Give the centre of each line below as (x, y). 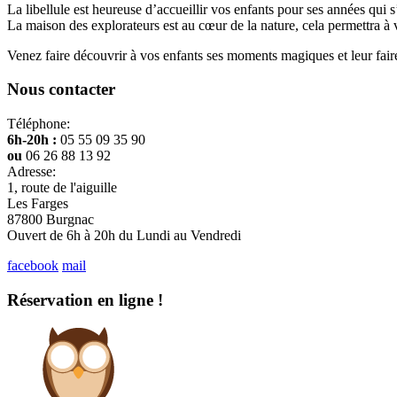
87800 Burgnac (51, 220)
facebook (33, 266)
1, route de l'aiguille (62, 188)
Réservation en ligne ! (85, 300)
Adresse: (31, 172)
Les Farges (38, 204)
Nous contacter (61, 90)
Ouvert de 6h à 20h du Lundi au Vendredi (124, 236)
